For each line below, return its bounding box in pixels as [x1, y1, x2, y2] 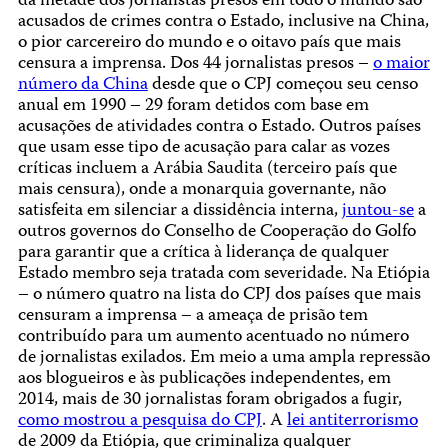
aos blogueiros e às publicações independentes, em [17, 365, 391, 395]
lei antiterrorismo [286, 407, 418, 437]
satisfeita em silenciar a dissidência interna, [17, 197, 342, 227]
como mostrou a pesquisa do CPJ [17, 407, 262, 437]
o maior [372, 50, 430, 80]
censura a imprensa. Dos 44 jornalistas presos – [17, 50, 373, 80]
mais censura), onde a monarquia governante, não [17, 176, 386, 206]
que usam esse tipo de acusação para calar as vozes [17, 134, 390, 164]
